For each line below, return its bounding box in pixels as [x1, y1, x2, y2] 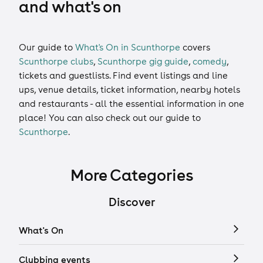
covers [180, 42, 210, 53]
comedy [193, 56, 227, 68]
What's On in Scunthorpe [75, 42, 180, 53]
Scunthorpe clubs [19, 56, 93, 68]
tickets [19, 70, 47, 82]
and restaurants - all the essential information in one [19, 98, 244, 110]
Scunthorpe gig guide [97, 56, 188, 68]
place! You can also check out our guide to [19, 112, 201, 124]
